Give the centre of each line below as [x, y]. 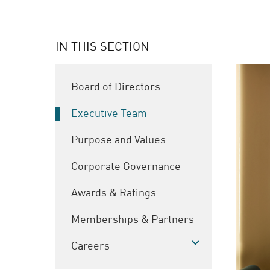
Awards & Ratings [114, 193]
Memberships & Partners [133, 220]
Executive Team [109, 114]
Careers [90, 246]
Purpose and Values [118, 140]
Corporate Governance [126, 167]
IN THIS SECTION [102, 48]
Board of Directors [116, 87]
